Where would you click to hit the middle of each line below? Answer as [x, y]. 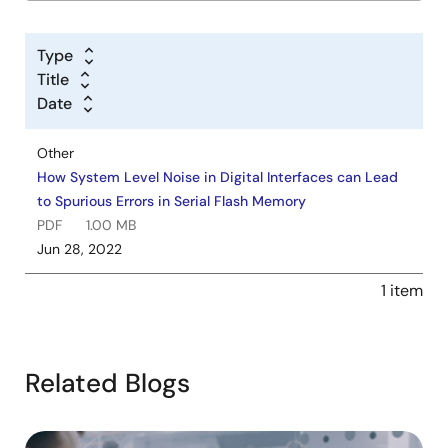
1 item [402, 290]
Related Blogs [107, 383]
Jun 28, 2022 [79, 249]
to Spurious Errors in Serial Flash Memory [171, 201]
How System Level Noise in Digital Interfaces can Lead [217, 177]
